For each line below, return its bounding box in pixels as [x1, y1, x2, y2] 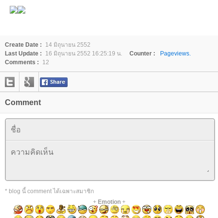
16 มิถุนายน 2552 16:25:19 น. [45, 50, 122, 57]
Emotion [97, 198, 121, 205]
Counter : [129, 50, 155, 57]
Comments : [5, 58, 39, 66]
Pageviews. [160, 50, 191, 57]
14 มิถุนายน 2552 [45, 41, 91, 48]
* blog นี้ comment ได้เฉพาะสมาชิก [5, 187, 94, 195]
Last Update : [5, 50, 42, 57]
